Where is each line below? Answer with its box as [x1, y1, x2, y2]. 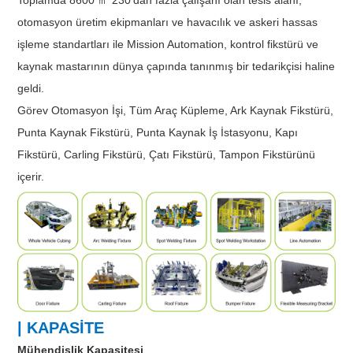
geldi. [17, 81, 45, 95]
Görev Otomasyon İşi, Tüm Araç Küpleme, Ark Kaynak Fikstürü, [17, 103, 334, 117]
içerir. [17, 169, 45, 183]
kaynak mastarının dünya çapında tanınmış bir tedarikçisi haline [17, 59, 336, 72]
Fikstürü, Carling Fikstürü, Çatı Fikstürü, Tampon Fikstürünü [17, 147, 316, 161]
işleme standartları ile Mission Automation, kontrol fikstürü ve [17, 37, 319, 50]
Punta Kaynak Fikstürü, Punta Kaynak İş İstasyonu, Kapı [17, 125, 299, 139]
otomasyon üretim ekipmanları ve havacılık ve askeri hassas [17, 15, 318, 28]
